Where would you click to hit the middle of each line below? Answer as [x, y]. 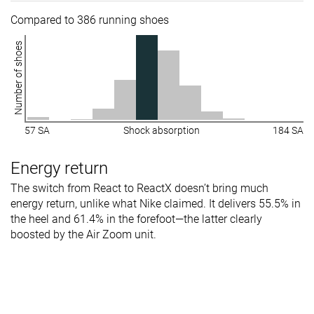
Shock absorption [161, 130]
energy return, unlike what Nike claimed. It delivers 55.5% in [156, 203]
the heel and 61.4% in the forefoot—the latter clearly [136, 219]
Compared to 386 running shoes [90, 20]
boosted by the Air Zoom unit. [83, 234]
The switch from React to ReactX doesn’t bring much [139, 188]
